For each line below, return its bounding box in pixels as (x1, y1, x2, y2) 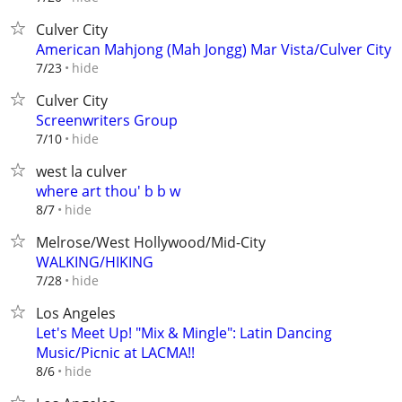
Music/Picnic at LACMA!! (36, 343, 195, 363)
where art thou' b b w (36, 181, 180, 201)
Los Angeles (36, 303, 116, 323)
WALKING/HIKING (36, 252, 153, 272)
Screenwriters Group (36, 110, 178, 130)
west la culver (36, 162, 127, 181)
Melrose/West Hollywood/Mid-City (36, 232, 266, 252)
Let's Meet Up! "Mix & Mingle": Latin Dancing (36, 323, 332, 343)
